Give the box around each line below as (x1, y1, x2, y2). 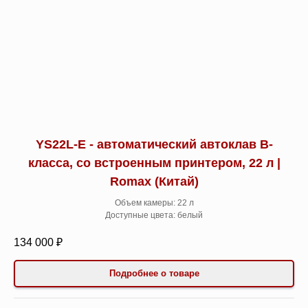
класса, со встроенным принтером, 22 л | (27, 155, 280, 170)
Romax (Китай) (109, 174, 199, 188)
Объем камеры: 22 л (114, 197, 194, 208)
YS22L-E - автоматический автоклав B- (35, 137, 273, 151)
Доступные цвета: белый (105, 210, 203, 220)
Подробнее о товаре (109, 267, 199, 278)
